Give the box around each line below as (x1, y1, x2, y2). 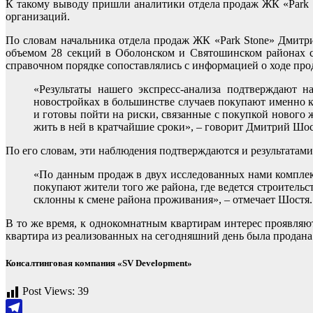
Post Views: (22, 284, 75, 297)
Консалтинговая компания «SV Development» (6, 258, 192, 269)
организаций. (6, 10, 70, 23)
